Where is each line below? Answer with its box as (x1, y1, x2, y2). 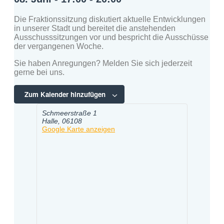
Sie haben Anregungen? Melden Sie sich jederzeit (14, 59, 192, 68)
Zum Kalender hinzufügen (24, 89, 107, 99)
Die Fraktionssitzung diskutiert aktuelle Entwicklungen (14, 15, 205, 24)
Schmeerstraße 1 (42, 109, 97, 117)
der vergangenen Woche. (14, 42, 103, 51)
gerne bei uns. (14, 68, 64, 77)
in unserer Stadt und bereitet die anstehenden (14, 24, 175, 33)
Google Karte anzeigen (42, 125, 115, 133)
